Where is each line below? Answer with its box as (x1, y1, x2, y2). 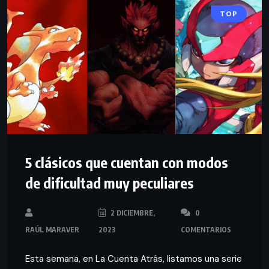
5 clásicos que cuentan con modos (25, 153, 228, 171)
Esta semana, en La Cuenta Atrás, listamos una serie (25, 252, 242, 265)
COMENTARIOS (180, 225, 231, 234)
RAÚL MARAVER (25, 225, 79, 234)
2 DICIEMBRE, (109, 208, 156, 217)
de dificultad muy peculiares (25, 173, 194, 192)
